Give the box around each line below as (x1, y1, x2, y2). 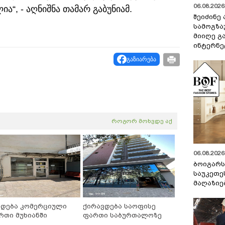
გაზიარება (127, 55, 156, 63)
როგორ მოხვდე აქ (111, 118, 172, 125)
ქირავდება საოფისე (83, 202, 156, 210)
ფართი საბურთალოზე (83, 211, 162, 219)
